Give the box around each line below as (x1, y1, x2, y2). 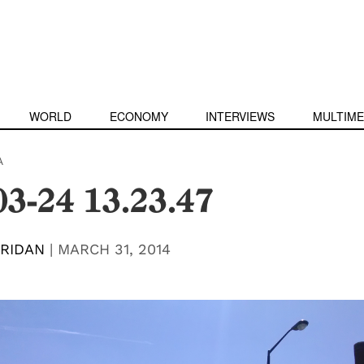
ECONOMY (109, 108, 168, 124)
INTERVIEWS (206, 108, 275, 124)
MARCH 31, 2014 (57, 240, 171, 258)
